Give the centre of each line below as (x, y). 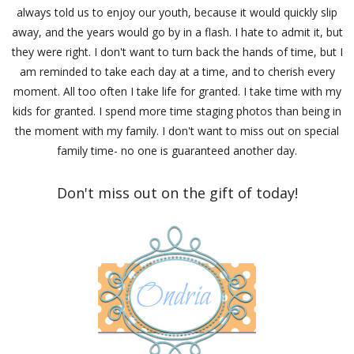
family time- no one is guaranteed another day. (177, 150)
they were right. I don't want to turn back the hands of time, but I (177, 51)
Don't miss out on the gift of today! (177, 192)
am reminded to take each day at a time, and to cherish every (177, 71)
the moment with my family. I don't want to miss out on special (177, 130)
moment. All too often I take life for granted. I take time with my (177, 91)
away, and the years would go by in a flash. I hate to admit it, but (177, 32)
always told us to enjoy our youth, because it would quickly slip (177, 12)
